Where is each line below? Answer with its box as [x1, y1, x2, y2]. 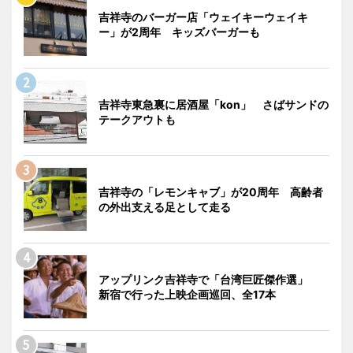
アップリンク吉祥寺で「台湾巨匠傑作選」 [98, 272, 319, 286]
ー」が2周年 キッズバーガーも [98, 24, 260, 39]
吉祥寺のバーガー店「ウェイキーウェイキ [98, 9, 308, 24]
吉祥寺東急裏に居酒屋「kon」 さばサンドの [98, 97, 329, 111]
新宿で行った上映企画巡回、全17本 [98, 287, 276, 301]
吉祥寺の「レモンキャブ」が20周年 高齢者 [98, 184, 323, 199]
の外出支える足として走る [98, 199, 231, 214]
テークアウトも [98, 112, 176, 126]
